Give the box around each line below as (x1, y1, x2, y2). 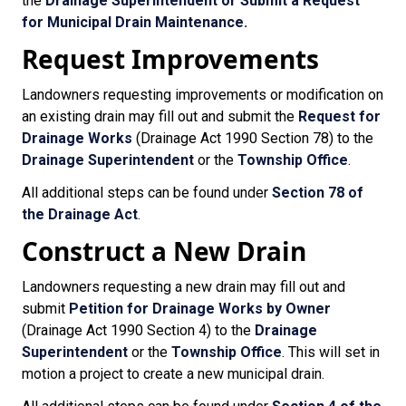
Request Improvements (22, 42, 319, 76)
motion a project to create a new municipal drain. (22, 365, 324, 382)
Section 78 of (272, 184, 363, 201)
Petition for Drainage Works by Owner (69, 300, 331, 317)
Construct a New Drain (22, 234, 306, 268)
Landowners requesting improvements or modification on (22, 86, 383, 103)
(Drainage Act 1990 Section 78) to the (132, 130, 373, 147)
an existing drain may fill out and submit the (22, 108, 298, 125)
